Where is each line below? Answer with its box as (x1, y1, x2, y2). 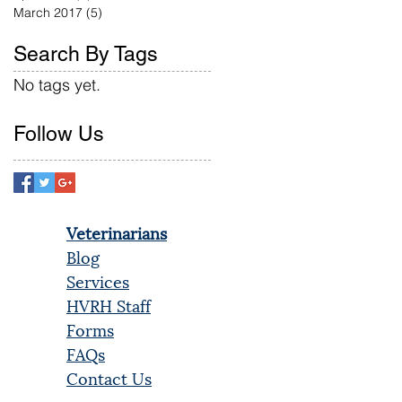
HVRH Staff (66, 292, 151, 317)
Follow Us (13, 121, 104, 145)
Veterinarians (66, 219, 167, 244)
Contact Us (66, 364, 152, 389)
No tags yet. (13, 74, 100, 95)
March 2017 (13, 4, 83, 21)
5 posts (102, 4, 144, 21)
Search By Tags (13, 41, 158, 66)
